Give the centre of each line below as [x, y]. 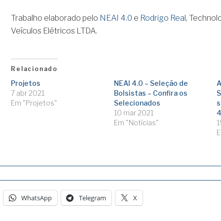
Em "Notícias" [136, 122]
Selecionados [137, 103]
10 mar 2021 [133, 112]
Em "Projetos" [34, 103]
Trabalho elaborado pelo [55, 18]
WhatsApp [36, 198]
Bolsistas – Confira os [150, 93]
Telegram [92, 198]
